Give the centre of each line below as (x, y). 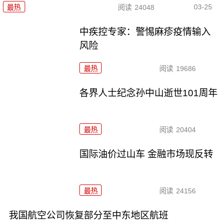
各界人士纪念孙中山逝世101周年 (149, 93)
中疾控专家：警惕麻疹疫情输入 (145, 32)
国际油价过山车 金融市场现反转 (147, 154)
